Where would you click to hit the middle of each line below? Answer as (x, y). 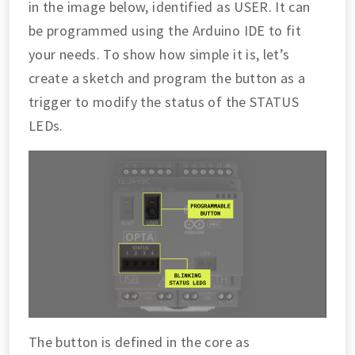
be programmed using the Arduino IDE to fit (165, 30)
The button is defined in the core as (139, 342)
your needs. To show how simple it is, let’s (159, 54)
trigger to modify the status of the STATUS (164, 101)
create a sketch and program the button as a (167, 78)
